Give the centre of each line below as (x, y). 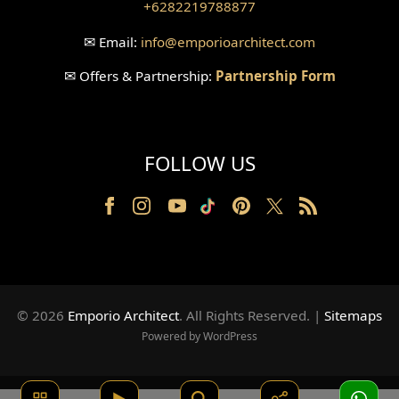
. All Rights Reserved (243, 316)
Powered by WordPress (199, 337)
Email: (118, 42)
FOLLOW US (199, 163)
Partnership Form (275, 75)
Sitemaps (353, 316)
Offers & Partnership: (145, 75)
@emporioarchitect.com (240, 42)
